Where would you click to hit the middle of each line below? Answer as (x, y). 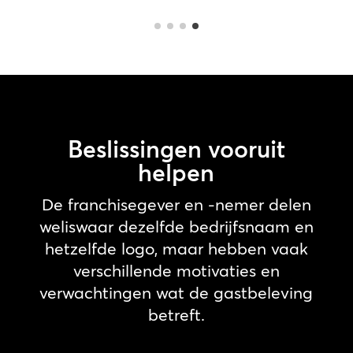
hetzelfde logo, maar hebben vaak (176, 248)
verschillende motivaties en (176, 270)
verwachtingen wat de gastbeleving (176, 292)
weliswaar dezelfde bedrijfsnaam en (176, 226)
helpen (176, 173)
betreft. (176, 314)
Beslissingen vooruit (176, 149)
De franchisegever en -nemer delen (176, 204)
